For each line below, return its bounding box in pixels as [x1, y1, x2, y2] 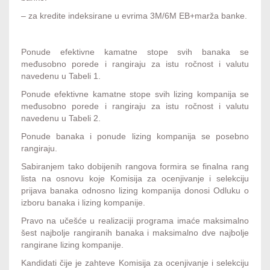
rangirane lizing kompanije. [21, 240, 124, 250]
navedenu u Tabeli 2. [21, 113, 101, 124]
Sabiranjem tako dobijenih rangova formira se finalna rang [21, 162, 249, 172]
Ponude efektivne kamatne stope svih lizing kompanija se [21, 89, 249, 99]
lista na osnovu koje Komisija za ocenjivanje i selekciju [21, 174, 249, 184]
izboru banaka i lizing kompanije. [21, 198, 145, 208]
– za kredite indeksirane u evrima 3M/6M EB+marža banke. [21, 11, 247, 21]
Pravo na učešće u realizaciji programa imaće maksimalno [21, 216, 249, 226]
